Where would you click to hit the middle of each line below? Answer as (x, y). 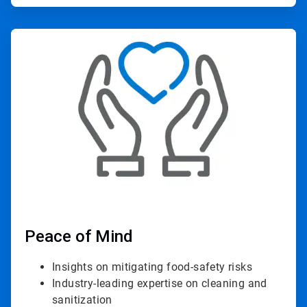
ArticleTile (31, 34)
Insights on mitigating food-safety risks (152, 267)
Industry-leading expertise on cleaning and (160, 284)
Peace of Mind (79, 237)
